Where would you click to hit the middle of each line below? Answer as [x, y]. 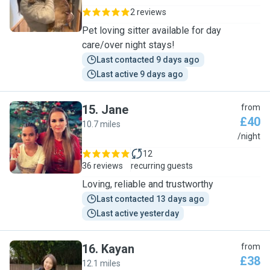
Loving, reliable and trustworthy [148, 184]
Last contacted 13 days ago [150, 199]
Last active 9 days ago [140, 74]
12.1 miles [101, 263]
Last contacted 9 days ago [148, 60]
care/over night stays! [128, 45]
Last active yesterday [138, 213]
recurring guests [162, 166]
